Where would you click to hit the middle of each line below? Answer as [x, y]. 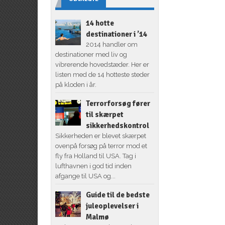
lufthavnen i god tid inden [93, 166]
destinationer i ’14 [116, 34]
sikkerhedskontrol [117, 125]
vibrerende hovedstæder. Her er [102, 64]
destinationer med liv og [91, 54]
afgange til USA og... [85, 176]
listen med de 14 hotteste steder [102, 74]
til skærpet [104, 114]
